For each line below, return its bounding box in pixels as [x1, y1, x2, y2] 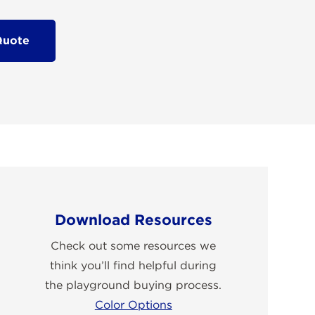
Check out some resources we [51, 238, 217, 252]
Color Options [94, 297, 172, 311]
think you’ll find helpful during [50, 258, 217, 272]
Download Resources [54, 210, 212, 229]
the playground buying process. [45, 278, 222, 292]
